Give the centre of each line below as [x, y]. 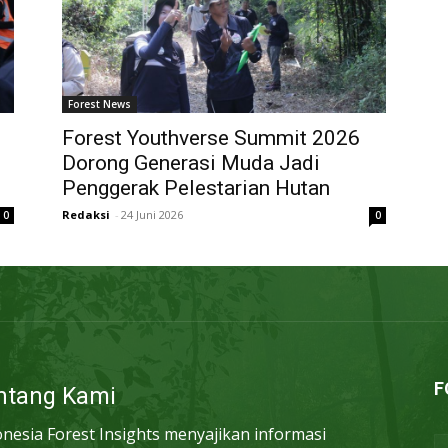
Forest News [99, 104]
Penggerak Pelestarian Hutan [196, 188]
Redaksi [86, 215]
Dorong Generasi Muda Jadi [191, 163]
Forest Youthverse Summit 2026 [211, 138]
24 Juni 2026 [152, 215]
